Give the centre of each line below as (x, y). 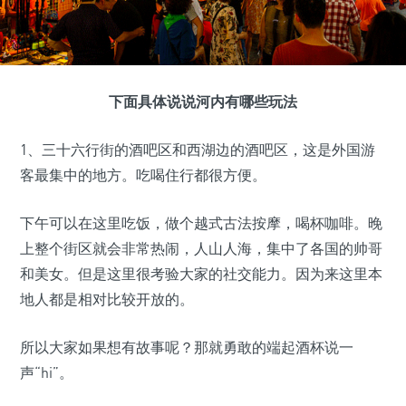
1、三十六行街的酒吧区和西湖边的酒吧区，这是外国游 (198, 149)
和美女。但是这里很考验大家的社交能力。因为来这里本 (201, 273)
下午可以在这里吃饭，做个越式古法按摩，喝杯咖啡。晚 (201, 222)
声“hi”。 (47, 372)
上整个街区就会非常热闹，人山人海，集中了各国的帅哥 (201, 248)
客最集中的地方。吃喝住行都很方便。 (143, 174)
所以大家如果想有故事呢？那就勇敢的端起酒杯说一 (187, 347)
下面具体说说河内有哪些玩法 (203, 101)
